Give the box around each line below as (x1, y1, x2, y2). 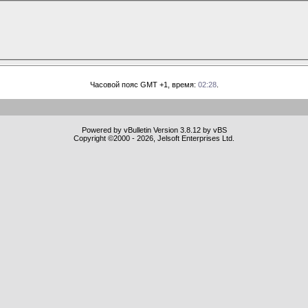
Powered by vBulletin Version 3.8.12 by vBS (81, 125, 227, 134)
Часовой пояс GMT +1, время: (89, 80, 198, 89)
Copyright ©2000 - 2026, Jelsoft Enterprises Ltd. (74, 133, 234, 142)
